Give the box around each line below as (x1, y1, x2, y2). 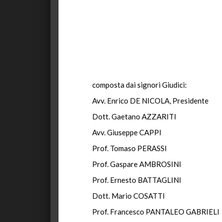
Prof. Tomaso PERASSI (92, 144, 167, 153)
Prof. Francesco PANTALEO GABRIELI (92, 207, 220, 216)
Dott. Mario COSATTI (92, 191, 165, 200)
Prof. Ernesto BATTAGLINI (92, 175, 181, 184)
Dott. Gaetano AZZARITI (92, 112, 176, 121)
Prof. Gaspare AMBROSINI (92, 160, 181, 168)
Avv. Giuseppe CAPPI (92, 128, 162, 137)
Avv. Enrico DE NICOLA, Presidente (92, 96, 209, 105)
